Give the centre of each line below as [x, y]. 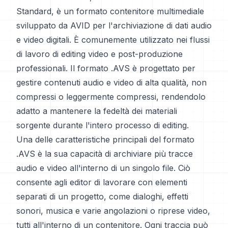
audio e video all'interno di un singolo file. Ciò [103, 168]
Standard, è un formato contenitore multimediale [110, 11]
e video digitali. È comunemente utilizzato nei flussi [113, 40]
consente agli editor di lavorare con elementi [102, 182]
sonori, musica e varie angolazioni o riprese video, [113, 211]
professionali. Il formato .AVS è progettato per [106, 68]
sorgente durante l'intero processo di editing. [103, 125]
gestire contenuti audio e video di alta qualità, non [111, 82]
